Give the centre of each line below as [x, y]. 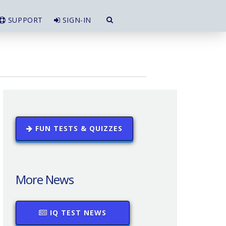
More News [45, 179]
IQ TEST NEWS [77, 213]
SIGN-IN [76, 20]
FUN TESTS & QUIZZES [78, 128]
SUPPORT [24, 20]
